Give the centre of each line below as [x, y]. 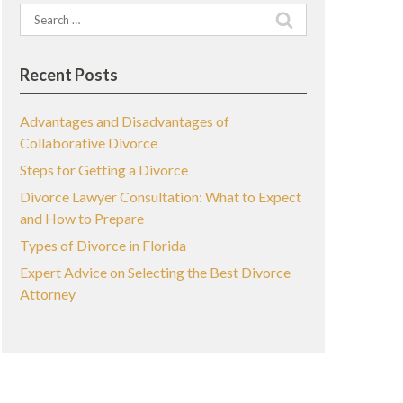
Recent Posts [68, 75]
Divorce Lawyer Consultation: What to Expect [160, 197]
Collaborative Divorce [88, 143]
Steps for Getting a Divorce [103, 170]
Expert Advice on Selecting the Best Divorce [155, 272]
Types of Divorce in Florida [103, 245]
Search [39, 13]
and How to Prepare [81, 218]
